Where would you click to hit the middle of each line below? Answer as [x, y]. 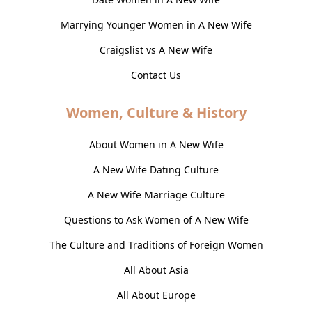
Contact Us [156, 75]
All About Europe [156, 295]
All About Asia [156, 270]
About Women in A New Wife [156, 145]
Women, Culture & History [156, 113]
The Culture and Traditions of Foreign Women [156, 245]
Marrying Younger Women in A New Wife [156, 25]
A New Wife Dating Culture [156, 170]
